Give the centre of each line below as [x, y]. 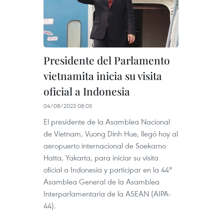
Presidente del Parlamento [107, 60]
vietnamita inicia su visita [103, 76]
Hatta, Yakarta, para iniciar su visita [101, 158]
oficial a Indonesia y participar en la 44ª [108, 170]
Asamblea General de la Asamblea [101, 182]
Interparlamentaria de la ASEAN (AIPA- [107, 194]
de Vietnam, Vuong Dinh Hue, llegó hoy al [111, 134]
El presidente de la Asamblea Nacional [107, 122]
